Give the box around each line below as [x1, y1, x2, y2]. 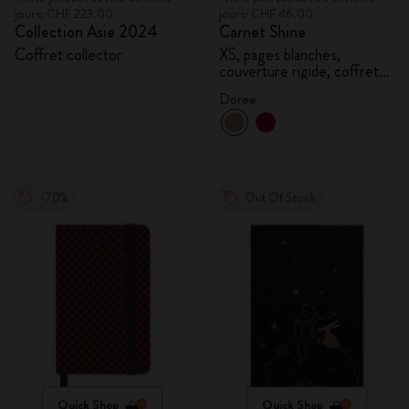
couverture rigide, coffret [219, 59, 379, 83]
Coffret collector [15, 43, 122, 67]
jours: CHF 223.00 [15, 5, 113, 23]
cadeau [219, 76, 262, 100]
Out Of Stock [245, 188, 316, 206]
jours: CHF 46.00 [219, 5, 313, 23]
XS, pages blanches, [219, 43, 341, 67]
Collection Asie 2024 [15, 20, 158, 44]
